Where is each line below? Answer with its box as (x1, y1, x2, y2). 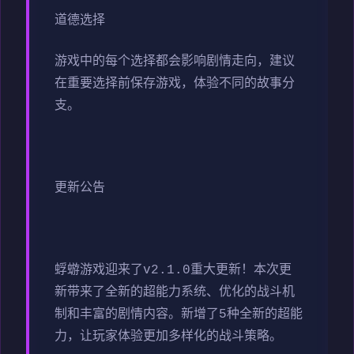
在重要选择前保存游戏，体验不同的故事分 (55, 76, 295, 91)
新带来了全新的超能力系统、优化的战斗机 (55, 284, 295, 299)
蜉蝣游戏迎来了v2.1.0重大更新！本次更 (55, 262, 292, 277)
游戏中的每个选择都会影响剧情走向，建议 (55, 54, 295, 69)
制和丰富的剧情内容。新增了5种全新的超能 (55, 307, 303, 322)
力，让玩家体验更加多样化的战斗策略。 (55, 329, 282, 344)
